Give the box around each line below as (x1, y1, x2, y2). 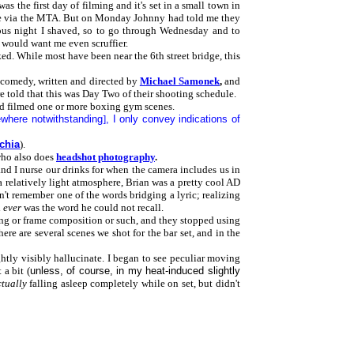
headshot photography (56, 151, 155, 163)
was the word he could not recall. (21, 201, 164, 213)
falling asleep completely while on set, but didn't (26, 277, 240, 289)
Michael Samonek (139, 75, 220, 87)
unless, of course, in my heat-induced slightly (29, 265, 241, 277)
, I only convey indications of (105, 113, 241, 125)
